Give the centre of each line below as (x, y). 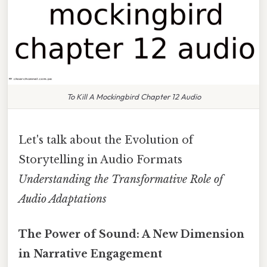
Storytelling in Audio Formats (100, 159)
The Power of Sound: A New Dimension (131, 235)
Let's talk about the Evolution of (106, 140)
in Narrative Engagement (90, 254)
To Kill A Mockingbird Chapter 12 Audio (133, 96)
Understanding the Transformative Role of (121, 179)
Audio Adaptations (63, 199)
